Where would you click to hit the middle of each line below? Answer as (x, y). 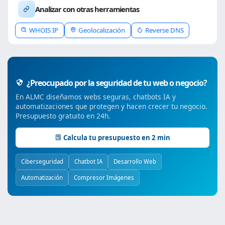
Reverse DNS (164, 30)
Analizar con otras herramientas (87, 9)
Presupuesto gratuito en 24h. (63, 116)
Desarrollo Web (135, 161)
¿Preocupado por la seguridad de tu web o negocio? (116, 83)
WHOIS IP (44, 30)
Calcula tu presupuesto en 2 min (117, 137)
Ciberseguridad (42, 161)
